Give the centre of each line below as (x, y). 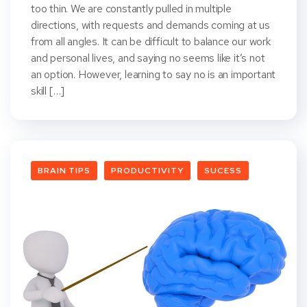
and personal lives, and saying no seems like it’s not (148, 58)
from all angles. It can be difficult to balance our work (151, 42)
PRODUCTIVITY (147, 171)
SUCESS (223, 171)
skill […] (48, 91)
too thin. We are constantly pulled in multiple (131, 9)
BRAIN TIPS (64, 171)
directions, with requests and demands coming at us (150, 25)
